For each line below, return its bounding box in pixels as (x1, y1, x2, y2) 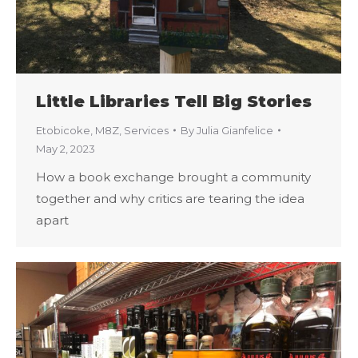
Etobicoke (36, 123, 90, 137)
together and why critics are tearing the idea (36, 190, 304, 206)
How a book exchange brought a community (36, 169, 311, 185)
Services (124, 123, 169, 137)
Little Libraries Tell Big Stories (36, 91, 312, 111)
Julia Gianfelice (197, 123, 273, 137)
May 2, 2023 (36, 141, 95, 155)
